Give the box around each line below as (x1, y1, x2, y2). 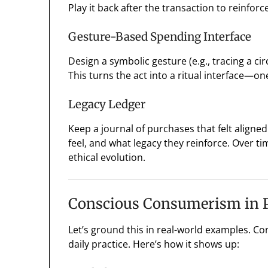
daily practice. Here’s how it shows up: (68, 237, 240, 251)
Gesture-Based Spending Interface (68, 30, 252, 44)
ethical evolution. (68, 151, 146, 165)
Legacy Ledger (68, 98, 146, 112)
